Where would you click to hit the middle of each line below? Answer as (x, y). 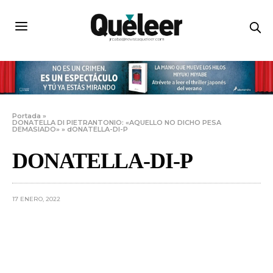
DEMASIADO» (36, 129)
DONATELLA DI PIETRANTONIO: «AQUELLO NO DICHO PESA (117, 123)
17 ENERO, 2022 (36, 199)
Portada (27, 116)
